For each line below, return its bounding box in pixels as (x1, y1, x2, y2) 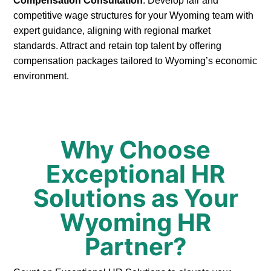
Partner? (84, 232, 187, 262)
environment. (13, 71, 70, 82)
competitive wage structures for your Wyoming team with (13, 10, 254, 21)
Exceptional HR (46, 159, 225, 189)
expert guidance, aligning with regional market (13, 25, 211, 36)
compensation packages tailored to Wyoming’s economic (13, 56, 258, 67)
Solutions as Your (33, 183, 238, 214)
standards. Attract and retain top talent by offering (13, 41, 222, 51)
